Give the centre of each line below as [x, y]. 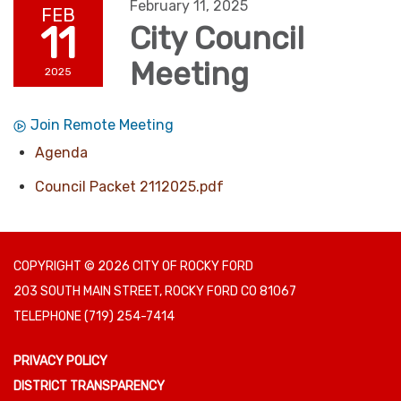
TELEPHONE [47, 317]
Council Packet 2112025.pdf [129, 187]
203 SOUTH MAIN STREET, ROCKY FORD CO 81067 [155, 292]
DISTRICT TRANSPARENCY [89, 387]
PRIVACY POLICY [60, 362]
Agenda [61, 153]
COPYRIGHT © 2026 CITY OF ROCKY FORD [133, 267]
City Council [217, 39]
